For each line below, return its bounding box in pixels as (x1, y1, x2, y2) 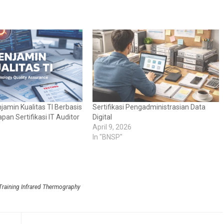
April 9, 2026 (92, 122, 131, 131)
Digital (92, 112, 112, 121)
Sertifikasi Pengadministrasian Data (92, 102, 205, 111)
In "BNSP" (92, 132, 122, 141)
